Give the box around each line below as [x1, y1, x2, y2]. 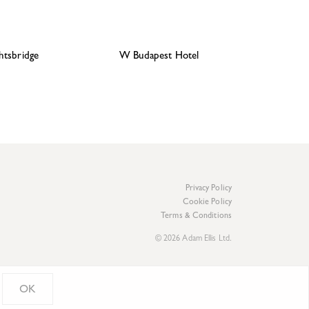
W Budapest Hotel [119, 52, 199, 63]
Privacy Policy [185, 185, 232, 194]
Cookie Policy [182, 199, 232, 208]
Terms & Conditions [161, 212, 232, 221]
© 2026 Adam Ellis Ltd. [154, 235, 232, 244]
